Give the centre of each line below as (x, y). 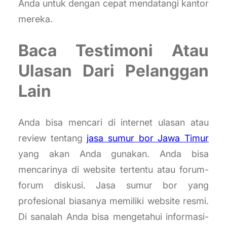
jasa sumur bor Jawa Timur (148, 138)
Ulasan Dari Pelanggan (113, 70)
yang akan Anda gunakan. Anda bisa (113, 154)
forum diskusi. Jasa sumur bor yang (113, 185)
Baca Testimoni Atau (113, 50)
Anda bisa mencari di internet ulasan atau (113, 123)
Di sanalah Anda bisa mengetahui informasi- (113, 217)
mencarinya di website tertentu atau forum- (113, 170)
